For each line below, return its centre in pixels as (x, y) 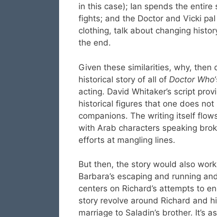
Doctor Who (192, 79)
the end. (95, 43)
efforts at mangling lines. (127, 140)
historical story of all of (124, 79)
